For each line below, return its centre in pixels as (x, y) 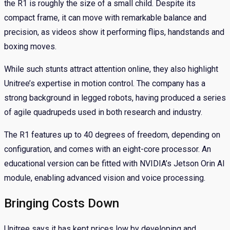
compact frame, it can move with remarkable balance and (105, 18)
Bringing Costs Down (62, 203)
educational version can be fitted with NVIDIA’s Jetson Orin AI (114, 164)
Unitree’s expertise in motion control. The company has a (105, 84)
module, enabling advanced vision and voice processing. (105, 178)
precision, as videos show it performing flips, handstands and (114, 32)
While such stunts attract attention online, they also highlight (111, 69)
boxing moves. (30, 47)
